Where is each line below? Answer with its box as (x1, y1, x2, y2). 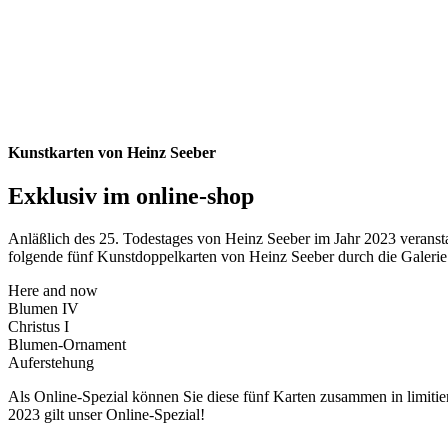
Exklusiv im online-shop (8, 183, 254, 210)
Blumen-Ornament (8, 336, 126, 354)
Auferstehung (8, 354, 94, 372)
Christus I (8, 318, 69, 336)
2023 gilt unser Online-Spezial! (8, 406, 205, 424)
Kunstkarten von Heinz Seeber (8, 144, 216, 162)
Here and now (8, 282, 98, 300)
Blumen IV (8, 300, 79, 318)
